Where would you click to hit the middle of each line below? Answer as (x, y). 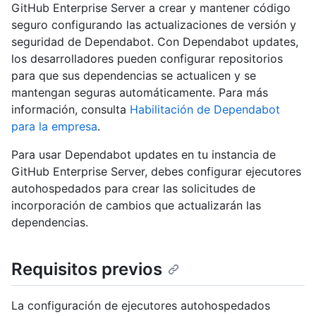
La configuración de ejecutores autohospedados (141, 306)
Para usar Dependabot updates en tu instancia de (144, 155)
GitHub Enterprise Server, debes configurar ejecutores (156, 172)
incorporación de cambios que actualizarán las (136, 206)
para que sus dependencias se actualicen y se (134, 76)
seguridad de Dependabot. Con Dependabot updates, (155, 42)
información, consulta (71, 110)
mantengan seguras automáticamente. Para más (140, 93)
